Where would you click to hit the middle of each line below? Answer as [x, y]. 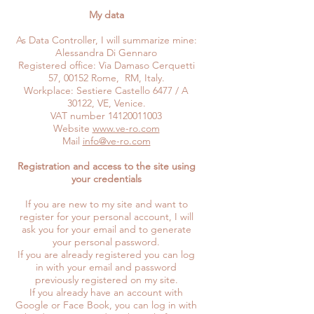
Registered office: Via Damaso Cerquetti [106, 65]
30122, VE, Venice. [106, 103]
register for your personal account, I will [106, 216]
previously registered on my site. [106, 279]
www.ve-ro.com [126, 128]
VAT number [79, 115]
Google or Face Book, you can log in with [106, 305]
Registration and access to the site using [106, 166]
